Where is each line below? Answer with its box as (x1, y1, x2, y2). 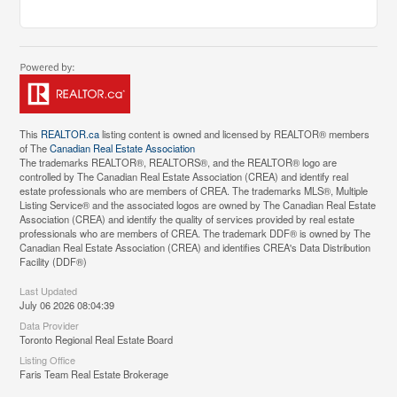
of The (19, 141, 51, 156)
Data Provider (19, 318, 80, 333)
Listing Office (19, 353, 76, 368)
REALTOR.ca (41, 127, 100, 142)
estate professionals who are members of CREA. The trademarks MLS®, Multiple (19, 183, 369, 198)
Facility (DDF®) (19, 254, 88, 269)
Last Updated (19, 284, 78, 299)
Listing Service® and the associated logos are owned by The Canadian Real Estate (19, 198, 377, 213)
